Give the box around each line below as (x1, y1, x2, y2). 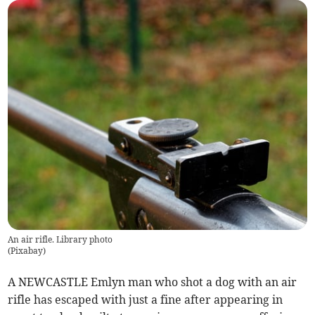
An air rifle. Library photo (8, 234, 113, 245)
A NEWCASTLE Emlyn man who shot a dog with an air (8, 275, 297, 290)
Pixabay (11, 245, 44, 257)
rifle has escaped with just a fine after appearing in (8, 292, 283, 307)
